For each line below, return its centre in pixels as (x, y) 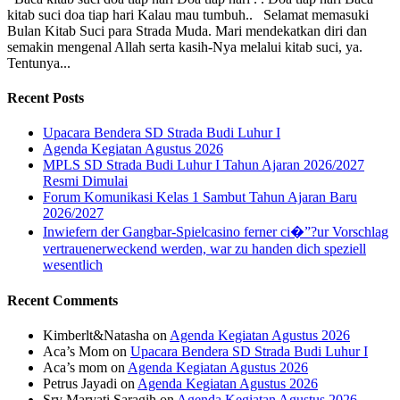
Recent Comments (62, 300)
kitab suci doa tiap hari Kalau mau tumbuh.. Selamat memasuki (188, 14)
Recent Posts (46, 98)
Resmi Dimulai (85, 181)
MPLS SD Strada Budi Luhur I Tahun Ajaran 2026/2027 (204, 165)
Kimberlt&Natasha (96, 335)
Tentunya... (39, 62)
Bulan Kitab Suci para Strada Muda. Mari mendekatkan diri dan (187, 30)
